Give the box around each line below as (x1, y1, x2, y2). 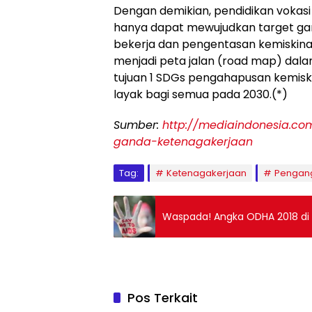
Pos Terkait (127, 289, 198, 306)
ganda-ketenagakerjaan (114, 134, 253, 150)
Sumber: (114, 117, 162, 133)
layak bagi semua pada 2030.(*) (114, 86, 288, 102)
